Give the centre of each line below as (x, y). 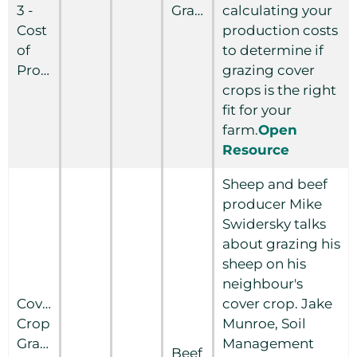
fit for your (257, 110)
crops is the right (279, 90)
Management (268, 343)
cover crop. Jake (277, 303)
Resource (256, 149)
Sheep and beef (275, 184)
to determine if (273, 50)
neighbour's (263, 283)
